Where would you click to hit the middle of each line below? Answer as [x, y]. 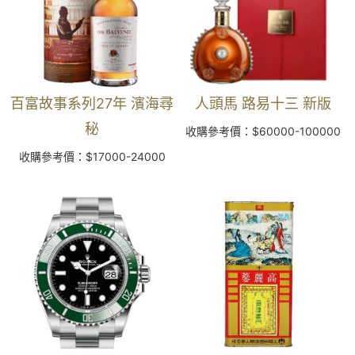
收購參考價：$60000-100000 [263, 131]
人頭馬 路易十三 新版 [263, 103]
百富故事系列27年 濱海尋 [92, 103]
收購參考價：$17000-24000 [92, 156]
